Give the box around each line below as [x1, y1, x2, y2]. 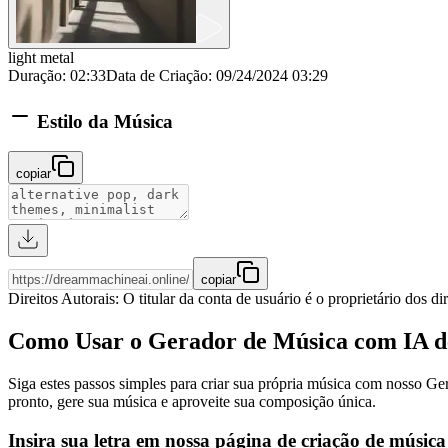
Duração [8, 66, 62, 84]
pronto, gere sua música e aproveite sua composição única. [8, 393, 376, 411]
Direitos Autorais [8, 290, 115, 308]
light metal [8, 48, 74, 66]
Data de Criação [106, 66, 208, 84]
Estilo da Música [37, 110, 173, 132]
